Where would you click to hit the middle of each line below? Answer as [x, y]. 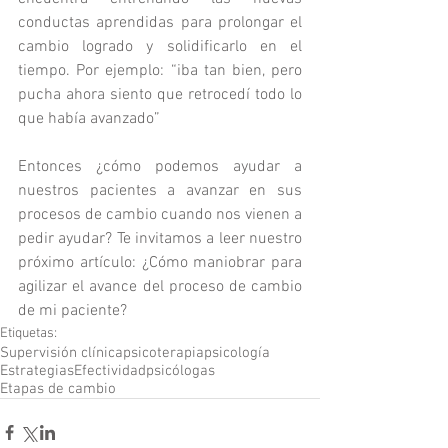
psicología [237, 353]
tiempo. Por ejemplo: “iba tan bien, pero [160, 71]
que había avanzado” [89, 119]
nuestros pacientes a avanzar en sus [160, 191]
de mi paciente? [76, 311]
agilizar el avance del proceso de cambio [160, 287]
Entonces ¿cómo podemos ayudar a [160, 167]
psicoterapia [163, 353]
